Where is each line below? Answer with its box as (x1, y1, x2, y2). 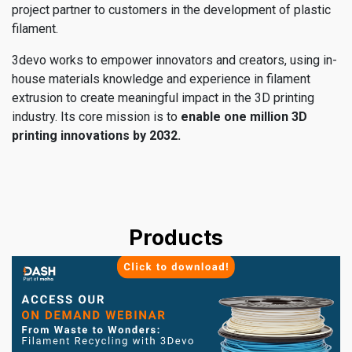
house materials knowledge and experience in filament (12, 71, 310, 86)
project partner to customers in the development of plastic (12, 2, 331, 17)
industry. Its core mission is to (12, 108, 181, 124)
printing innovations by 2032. (12, 127, 181, 143)
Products (129, 224, 223, 251)
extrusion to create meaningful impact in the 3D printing (12, 90, 314, 105)
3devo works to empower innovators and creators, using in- (12, 52, 337, 68)
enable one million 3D (181, 108, 307, 124)
